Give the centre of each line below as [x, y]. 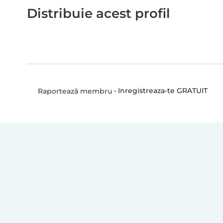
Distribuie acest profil [99, 13]
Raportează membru [74, 91]
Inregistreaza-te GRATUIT [163, 90]
